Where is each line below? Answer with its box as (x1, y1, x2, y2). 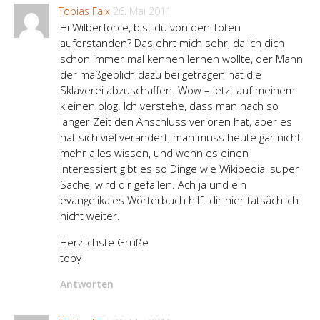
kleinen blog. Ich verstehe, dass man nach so (60, 99, 279, 114)
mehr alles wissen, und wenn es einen (60, 146, 249, 161)
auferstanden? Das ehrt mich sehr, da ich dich (60, 36, 284, 51)
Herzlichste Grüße (60, 235, 149, 250)
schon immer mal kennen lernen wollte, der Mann (60, 51, 303, 66)
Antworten (60, 277, 114, 291)
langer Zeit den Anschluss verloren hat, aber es (60, 114, 292, 129)
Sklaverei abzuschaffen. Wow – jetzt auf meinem (60, 83, 295, 98)
